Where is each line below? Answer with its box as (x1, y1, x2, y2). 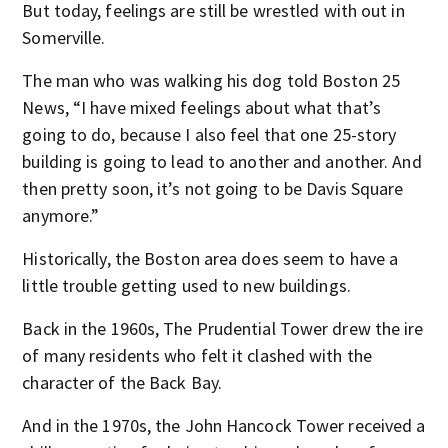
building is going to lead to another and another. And (22, 150, 422, 173)
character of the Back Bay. (22, 371, 222, 394)
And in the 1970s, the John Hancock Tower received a (22, 414, 426, 437)
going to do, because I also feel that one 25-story (22, 123, 397, 146)
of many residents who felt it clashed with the (22, 344, 372, 367)
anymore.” (22, 204, 100, 227)
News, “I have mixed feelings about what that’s (22, 96, 381, 119)
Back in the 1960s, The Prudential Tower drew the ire (22, 317, 424, 340)
